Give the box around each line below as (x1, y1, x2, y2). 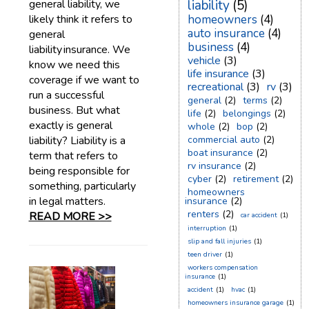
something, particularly (28, 179, 136, 194)
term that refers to (28, 148, 118, 163)
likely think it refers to (28, 12, 132, 27)
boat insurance (187, 146, 253, 159)
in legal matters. (28, 194, 106, 209)
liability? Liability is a (28, 133, 126, 148)
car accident (240, 210, 277, 220)
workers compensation (187, 263, 258, 272)
